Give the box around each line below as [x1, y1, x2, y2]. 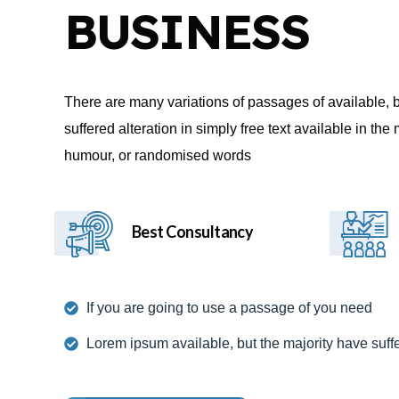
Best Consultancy [132, 221, 254, 241]
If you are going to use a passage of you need [86, 299, 372, 315]
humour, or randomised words [64, 147, 251, 163]
